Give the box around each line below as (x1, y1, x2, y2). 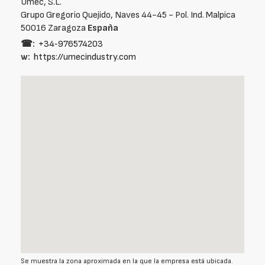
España (88, 22, 118, 34)
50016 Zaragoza (21, 22, 88, 34)
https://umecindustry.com (34, 51, 136, 63)
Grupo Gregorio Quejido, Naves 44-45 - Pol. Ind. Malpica (21, 9, 235, 21)
